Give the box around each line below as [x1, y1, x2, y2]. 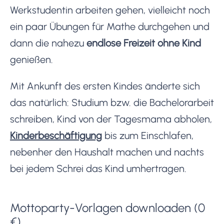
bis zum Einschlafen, [102, 129, 193, 141]
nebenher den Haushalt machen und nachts [10, 145, 204, 158]
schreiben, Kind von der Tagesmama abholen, [10, 112, 212, 125]
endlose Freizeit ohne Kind [86, 36, 201, 49]
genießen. [10, 53, 53, 65]
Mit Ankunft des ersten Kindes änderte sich [10, 79, 200, 92]
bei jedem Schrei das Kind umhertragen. [10, 162, 186, 174]
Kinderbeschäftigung [10, 129, 102, 141]
